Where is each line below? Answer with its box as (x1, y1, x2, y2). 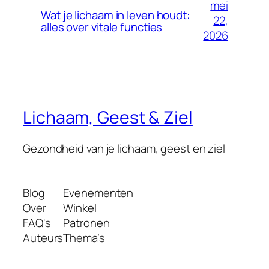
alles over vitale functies (41, 19, 163, 35)
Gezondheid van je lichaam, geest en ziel (23, 141, 225, 157)
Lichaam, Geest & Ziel (23, 105, 193, 129)
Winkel (63, 199, 97, 216)
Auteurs (23, 229, 64, 246)
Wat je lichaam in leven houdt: (41, 7, 190, 23)
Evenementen (63, 184, 134, 201)
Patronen (63, 214, 110, 231)
